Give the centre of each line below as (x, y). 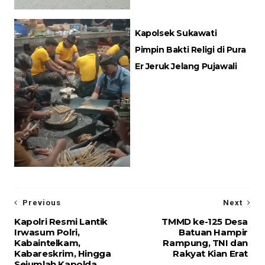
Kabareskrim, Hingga (62, 254)
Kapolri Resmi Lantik (61, 222)
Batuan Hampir (214, 232)
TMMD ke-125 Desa (205, 222)
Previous (41, 203)
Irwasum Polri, (47, 232)
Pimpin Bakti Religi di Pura (190, 50)
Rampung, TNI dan (206, 243)
